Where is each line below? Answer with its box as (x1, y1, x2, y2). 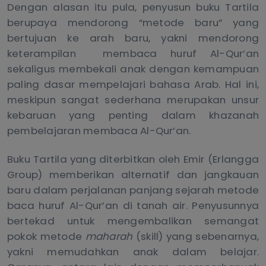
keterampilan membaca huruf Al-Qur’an (7, 46, 259, 61)
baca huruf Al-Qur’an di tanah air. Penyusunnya (7, 198, 259, 213)
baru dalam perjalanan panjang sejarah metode (7, 182, 259, 197)
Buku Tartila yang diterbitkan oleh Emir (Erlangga (7, 151, 259, 166)
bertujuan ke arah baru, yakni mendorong (7, 30, 259, 45)
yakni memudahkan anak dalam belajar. (7, 244, 259, 259)
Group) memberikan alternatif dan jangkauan (7, 167, 259, 182)
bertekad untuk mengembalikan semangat (7, 213, 259, 228)
